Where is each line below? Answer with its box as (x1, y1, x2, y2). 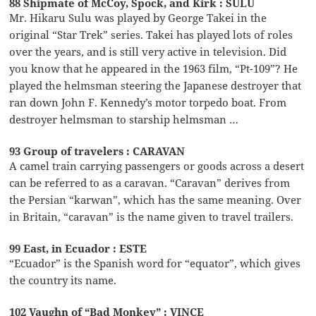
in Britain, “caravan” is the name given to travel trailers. (9, 209, 294, 224)
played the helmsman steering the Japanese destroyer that (9, 78, 302, 93)
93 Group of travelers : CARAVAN (9, 144, 186, 159)
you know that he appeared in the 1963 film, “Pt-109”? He (9, 61, 298, 76)
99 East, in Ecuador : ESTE (9, 241, 147, 256)
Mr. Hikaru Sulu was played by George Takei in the (9, 11, 267, 25)
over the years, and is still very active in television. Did (9, 44, 287, 59)
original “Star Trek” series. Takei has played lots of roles (9, 28, 293, 42)
